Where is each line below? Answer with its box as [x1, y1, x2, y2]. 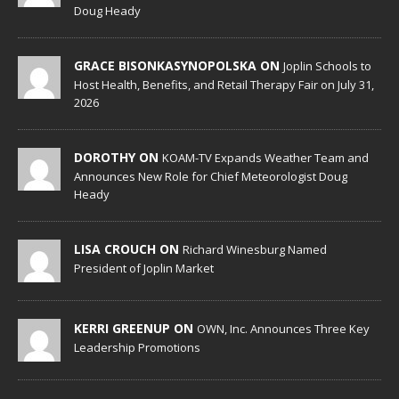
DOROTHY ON [74, 149, 162, 167]
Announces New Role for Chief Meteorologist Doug [74, 168, 347, 185]
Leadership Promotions [74, 339, 200, 356]
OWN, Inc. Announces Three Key [197, 321, 370, 338]
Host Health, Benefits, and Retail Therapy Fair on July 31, [74, 77, 374, 94]
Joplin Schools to [283, 58, 371, 75]
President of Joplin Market [74, 260, 214, 277]
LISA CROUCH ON [74, 240, 183, 258]
